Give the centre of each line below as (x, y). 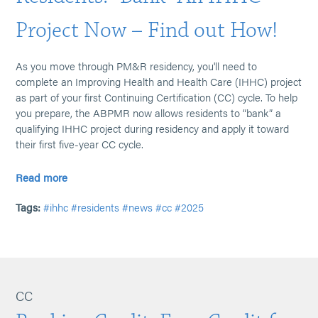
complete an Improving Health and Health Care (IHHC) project (159, 81)
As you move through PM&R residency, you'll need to (137, 66)
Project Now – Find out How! (147, 30)
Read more (42, 177)
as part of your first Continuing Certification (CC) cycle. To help (157, 97)
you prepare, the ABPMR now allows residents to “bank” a (149, 113)
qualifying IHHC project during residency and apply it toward (153, 128)
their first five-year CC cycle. (80, 144)
